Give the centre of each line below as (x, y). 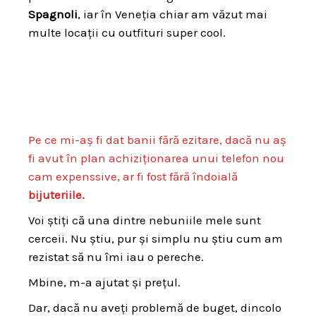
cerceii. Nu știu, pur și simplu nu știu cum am (156, 238)
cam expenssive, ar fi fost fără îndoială (133, 176)
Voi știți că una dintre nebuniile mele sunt (145, 220)
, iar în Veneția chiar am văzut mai (172, 14)
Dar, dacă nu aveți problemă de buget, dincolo (155, 307)
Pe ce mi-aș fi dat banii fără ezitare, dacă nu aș (157, 139)
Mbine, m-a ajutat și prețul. (104, 282)
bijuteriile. (56, 194)
